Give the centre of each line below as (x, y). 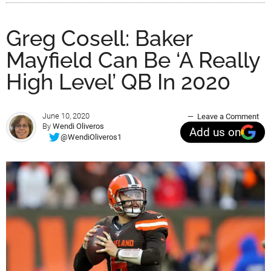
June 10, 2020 (66, 116)
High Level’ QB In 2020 (118, 82)
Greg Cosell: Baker (99, 38)
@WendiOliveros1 (91, 137)
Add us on (215, 132)
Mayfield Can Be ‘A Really (133, 60)
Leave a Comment (228, 117)
